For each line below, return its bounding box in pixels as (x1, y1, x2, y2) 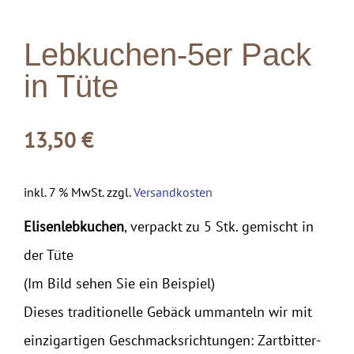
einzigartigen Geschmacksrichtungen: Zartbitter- (24, 330, 321, 349)
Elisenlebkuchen (24, 217, 124, 235)
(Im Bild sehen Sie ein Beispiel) (24, 273, 215, 292)
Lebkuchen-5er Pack (24, 36, 311, 72)
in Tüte (24, 68, 119, 104)
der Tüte (24, 245, 73, 264)
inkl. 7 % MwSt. (24, 183, 104, 200)
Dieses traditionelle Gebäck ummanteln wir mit (24, 302, 312, 321)
